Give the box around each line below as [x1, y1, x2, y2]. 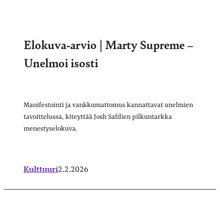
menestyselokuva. [24, 124, 77, 133]
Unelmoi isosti [24, 54, 98, 71]
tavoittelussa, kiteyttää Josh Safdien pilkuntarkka [24, 112, 172, 121]
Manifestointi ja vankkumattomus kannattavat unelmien [24, 101, 193, 109]
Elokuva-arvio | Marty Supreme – [24, 35, 193, 53]
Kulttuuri [24, 163, 58, 174]
